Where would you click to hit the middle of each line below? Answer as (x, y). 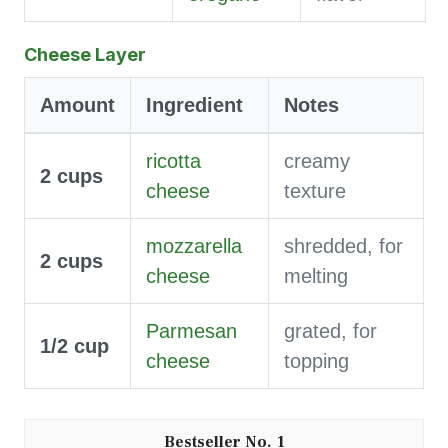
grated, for (330, 330)
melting (316, 275)
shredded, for (343, 245)
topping (316, 360)
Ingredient (194, 104)
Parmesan (191, 330)
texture (315, 190)
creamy (317, 160)
